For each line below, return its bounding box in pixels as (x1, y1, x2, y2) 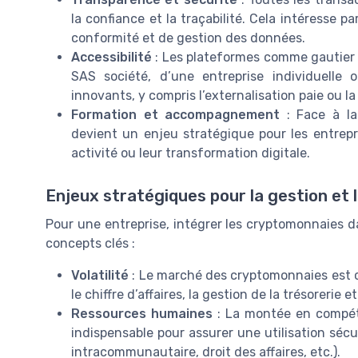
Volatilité (71, 268, 129, 284)
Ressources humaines (71, 306, 213, 322)
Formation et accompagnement (71, 107, 280, 123)
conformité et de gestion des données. (71, 30, 305, 46)
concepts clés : (46, 236, 135, 252)
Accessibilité (71, 50, 152, 66)
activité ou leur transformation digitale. (71, 145, 310, 161)
